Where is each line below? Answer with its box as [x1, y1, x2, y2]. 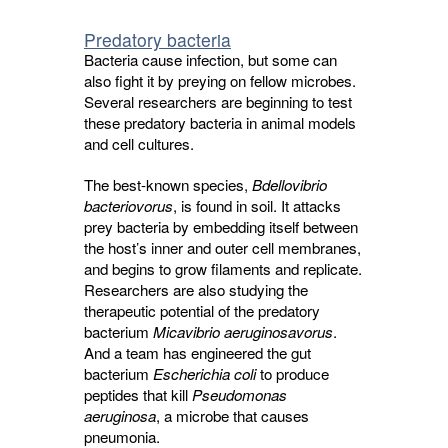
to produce [256, 363, 329, 384]
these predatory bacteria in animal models [84, 112, 356, 133]
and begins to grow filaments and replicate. [84, 258, 362, 279]
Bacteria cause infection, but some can [84, 49, 337, 70]
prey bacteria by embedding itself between [84, 216, 358, 237]
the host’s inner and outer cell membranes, [84, 237, 361, 258]
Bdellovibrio [252, 174, 327, 195]
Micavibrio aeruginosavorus [153, 321, 333, 342]
